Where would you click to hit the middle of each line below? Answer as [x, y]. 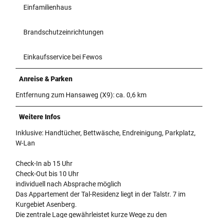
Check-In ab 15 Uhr [44, 163]
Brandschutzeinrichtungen [64, 32]
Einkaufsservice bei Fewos [63, 57]
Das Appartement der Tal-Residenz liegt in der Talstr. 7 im [100, 194]
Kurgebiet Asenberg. [46, 204]
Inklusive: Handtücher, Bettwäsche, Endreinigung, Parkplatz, [106, 133]
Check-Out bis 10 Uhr [47, 173]
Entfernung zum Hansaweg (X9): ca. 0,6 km [81, 95]
